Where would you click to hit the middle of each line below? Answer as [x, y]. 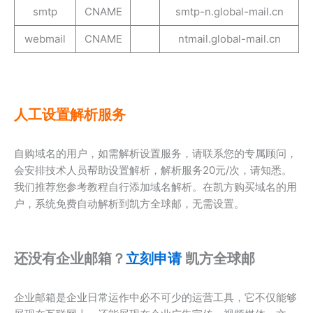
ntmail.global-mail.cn [229, 38]
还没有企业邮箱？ [70, 258]
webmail [45, 38]
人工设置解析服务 [70, 114]
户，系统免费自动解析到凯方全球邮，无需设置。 [129, 203]
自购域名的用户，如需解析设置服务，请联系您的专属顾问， [155, 153]
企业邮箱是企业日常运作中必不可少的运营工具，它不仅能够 [155, 297]
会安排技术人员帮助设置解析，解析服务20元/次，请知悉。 [153, 170]
